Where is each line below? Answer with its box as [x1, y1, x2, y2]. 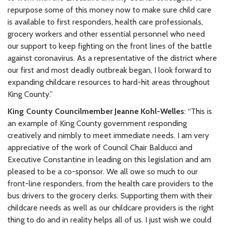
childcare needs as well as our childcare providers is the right [8, 202, 214, 212]
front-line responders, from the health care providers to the [8, 178, 213, 188]
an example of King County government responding [8, 118, 187, 128]
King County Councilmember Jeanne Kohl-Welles [8, 106, 184, 116]
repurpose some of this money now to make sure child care [8, 5, 211, 15]
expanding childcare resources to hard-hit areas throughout [8, 77, 210, 87]
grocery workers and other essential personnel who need [8, 29, 205, 39]
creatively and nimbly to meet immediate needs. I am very [8, 130, 209, 140]
